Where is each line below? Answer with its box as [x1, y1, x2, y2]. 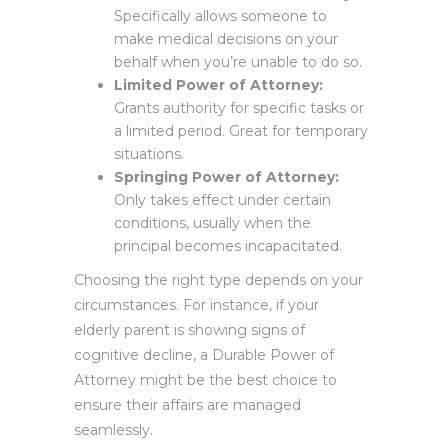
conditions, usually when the [114, 214, 311, 232]
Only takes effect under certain [114, 191, 331, 209]
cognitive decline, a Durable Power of [74, 346, 334, 364]
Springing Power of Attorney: [114, 168, 339, 186]
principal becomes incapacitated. [114, 237, 342, 255]
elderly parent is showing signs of [74, 321, 305, 339]
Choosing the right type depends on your [74, 271, 363, 289]
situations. [114, 145, 184, 163]
